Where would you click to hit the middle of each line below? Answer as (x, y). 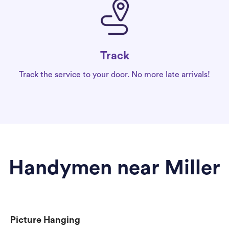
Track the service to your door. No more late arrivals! (114, 75)
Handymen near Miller (114, 168)
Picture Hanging (45, 220)
